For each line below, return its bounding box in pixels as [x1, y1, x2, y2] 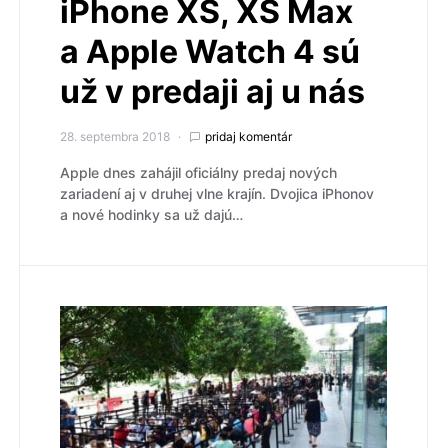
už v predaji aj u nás [60, 71, 365, 111]
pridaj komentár [205, 128, 292, 144]
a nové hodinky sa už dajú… [60, 205, 243, 223]
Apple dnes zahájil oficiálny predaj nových [60, 163, 337, 181]
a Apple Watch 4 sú [60, 31, 360, 71]
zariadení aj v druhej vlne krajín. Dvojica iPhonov [60, 184, 374, 202]
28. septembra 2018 [60, 128, 170, 144]
